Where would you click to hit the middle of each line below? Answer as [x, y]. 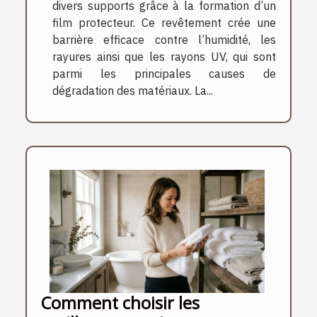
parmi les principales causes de [164, 74]
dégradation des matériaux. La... [133, 91]
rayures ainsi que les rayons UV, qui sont [164, 57]
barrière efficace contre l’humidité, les [164, 40]
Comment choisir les [120, 302]
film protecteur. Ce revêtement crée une [164, 23]
